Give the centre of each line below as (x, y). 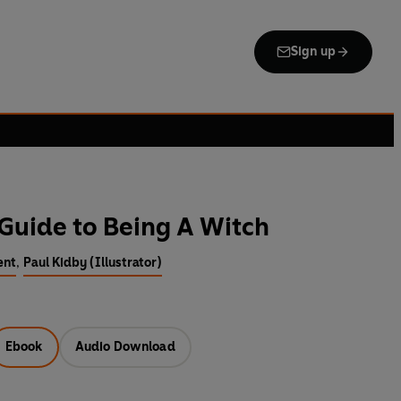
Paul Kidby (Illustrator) (93, 263)
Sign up (313, 51)
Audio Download (125, 347)
